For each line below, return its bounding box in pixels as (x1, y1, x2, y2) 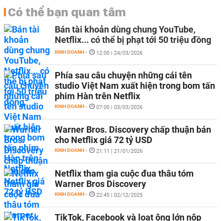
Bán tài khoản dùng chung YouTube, (55, 24, 195, 35)
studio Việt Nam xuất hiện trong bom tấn (55, 80, 215, 91)
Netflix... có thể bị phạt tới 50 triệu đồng (55, 35, 211, 45)
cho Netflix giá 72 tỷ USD (55, 135, 152, 145)
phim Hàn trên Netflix (55, 91, 140, 101)
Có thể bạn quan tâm (8, 4, 126, 19)
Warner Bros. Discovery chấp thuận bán (55, 124, 211, 135)
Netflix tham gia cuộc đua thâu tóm (55, 168, 194, 179)
